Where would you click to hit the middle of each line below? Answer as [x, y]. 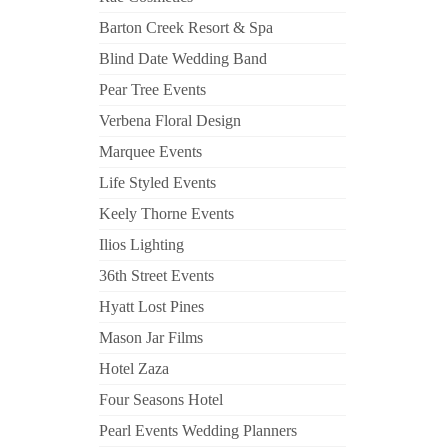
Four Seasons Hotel [160, 399]
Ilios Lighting [141, 244]
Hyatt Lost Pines [151, 306]
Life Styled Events [157, 182]
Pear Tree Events [152, 89]
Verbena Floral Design [169, 120]
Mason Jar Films [150, 337]
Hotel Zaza [133, 368]
